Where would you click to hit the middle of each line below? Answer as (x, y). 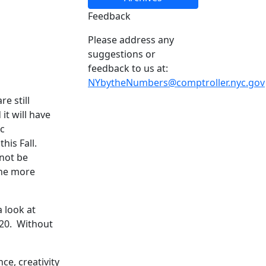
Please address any (131, 39)
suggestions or (122, 54)
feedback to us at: (128, 68)
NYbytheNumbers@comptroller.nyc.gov (176, 82)
